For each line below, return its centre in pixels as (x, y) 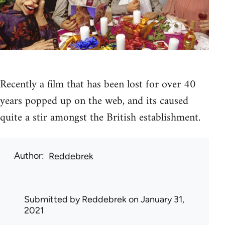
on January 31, (155, 199)
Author (28, 155)
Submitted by (53, 199)
